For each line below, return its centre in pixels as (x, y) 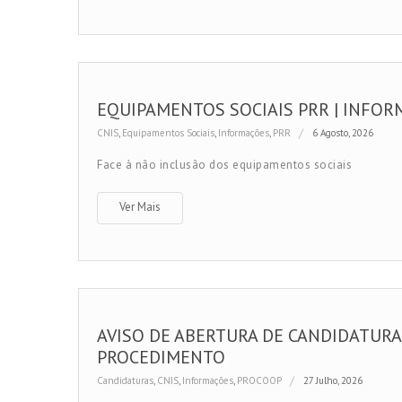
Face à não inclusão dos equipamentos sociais (224, 165)
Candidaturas (125, 380)
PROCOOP (259, 380)
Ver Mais (140, 207)
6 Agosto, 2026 (343, 133)
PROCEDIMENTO (161, 357)
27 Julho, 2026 (333, 380)
